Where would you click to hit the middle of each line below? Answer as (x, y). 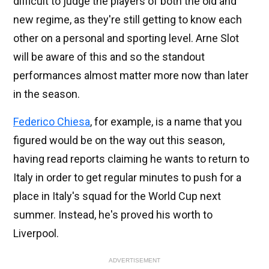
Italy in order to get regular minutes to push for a (127, 178)
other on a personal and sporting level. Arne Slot (126, 38)
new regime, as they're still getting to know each (128, 20)
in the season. (47, 94)
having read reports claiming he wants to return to (131, 159)
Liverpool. (36, 234)
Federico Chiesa (52, 122)
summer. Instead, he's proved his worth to (113, 215)
